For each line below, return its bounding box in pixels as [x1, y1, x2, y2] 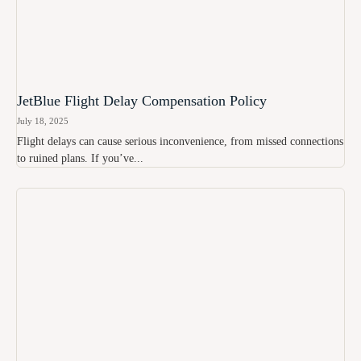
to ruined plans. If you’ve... [17, 151, 143, 164]
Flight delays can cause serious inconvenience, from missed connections [17, 135, 343, 147]
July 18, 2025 [17, 115, 68, 126]
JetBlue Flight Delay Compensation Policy [17, 92, 267, 109]
